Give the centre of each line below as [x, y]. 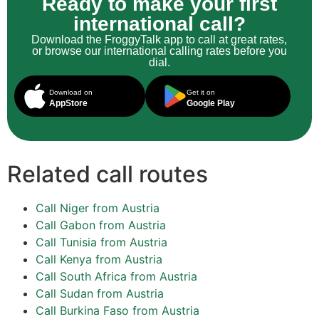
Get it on [200, 93]
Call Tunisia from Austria [101, 242]
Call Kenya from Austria [99, 260]
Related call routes [108, 174]
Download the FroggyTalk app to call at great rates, [159, 40]
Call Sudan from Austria [100, 294]
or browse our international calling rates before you [159, 51]
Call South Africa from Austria [116, 277]
